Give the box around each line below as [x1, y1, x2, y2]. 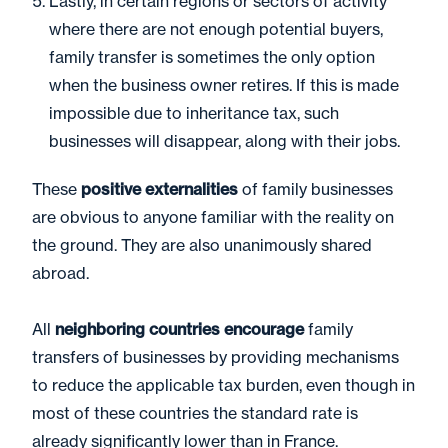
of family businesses [238, 179, 393, 199]
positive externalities [81, 179, 238, 199]
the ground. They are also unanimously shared [32, 235, 372, 255]
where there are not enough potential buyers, [49, 19, 383, 39]
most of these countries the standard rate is [32, 403, 358, 423]
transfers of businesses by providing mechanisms [32, 347, 399, 367]
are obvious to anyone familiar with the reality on [32, 207, 394, 227]
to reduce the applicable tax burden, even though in [32, 375, 415, 395]
